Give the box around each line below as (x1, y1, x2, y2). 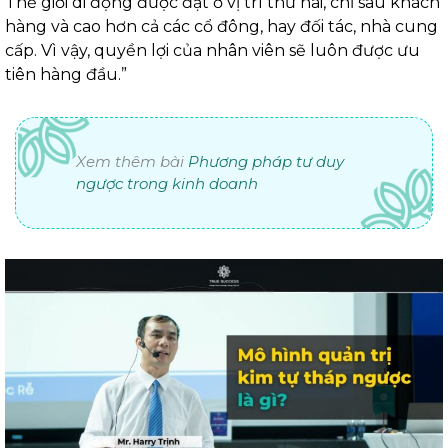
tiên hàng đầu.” (5, 65, 131, 85)
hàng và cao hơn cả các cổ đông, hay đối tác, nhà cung (5, 17, 438, 37)
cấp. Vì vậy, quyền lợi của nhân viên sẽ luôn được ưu (5, 41, 420, 61)
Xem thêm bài (76, 152, 188, 172)
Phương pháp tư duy (188, 152, 344, 172)
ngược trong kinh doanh (76, 174, 258, 194)
